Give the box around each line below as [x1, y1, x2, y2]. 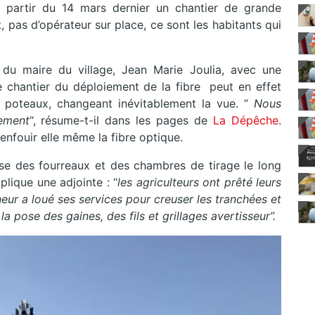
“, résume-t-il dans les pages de [29, 113, 214, 128]
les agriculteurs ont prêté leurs [117, 175, 282, 190]
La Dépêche [213, 113, 279, 128]
